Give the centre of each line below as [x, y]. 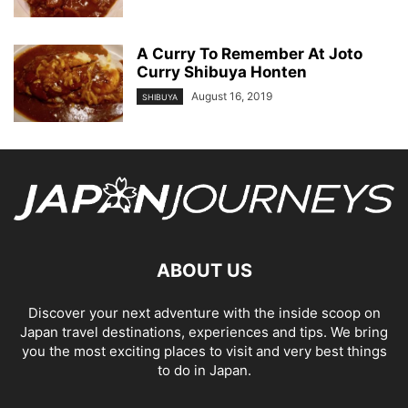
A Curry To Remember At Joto [250, 54]
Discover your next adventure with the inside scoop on [204, 313]
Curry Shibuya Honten [222, 72]
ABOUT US [204, 271]
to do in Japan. [204, 371]
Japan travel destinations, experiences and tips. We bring [204, 332]
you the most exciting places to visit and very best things [204, 352]
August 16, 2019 [232, 96]
